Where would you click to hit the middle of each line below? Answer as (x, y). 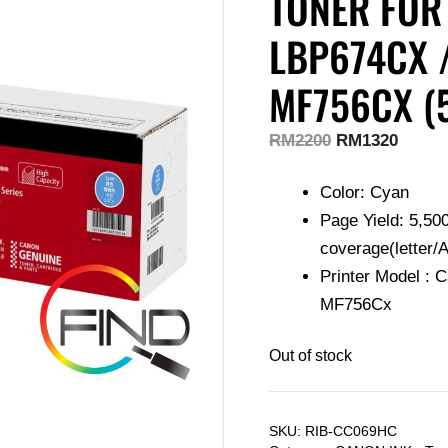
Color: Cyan (364, 192)
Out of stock (310, 356)
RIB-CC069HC (351, 431)
